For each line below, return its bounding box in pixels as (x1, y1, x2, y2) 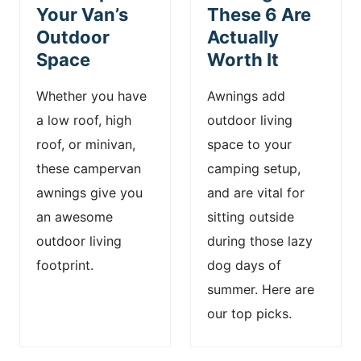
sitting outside (207, 209, 294, 225)
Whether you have (36, 88, 147, 104)
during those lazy (207, 233, 313, 249)
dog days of (207, 257, 281, 273)
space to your (207, 136, 292, 152)
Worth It (207, 49, 279, 70)
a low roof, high (36, 112, 131, 128)
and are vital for (207, 185, 305, 201)
